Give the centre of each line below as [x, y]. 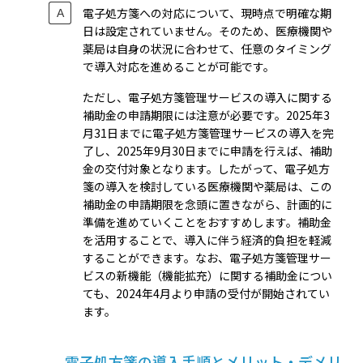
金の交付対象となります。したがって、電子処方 [206, 168]
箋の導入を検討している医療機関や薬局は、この [207, 186]
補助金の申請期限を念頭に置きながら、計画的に [207, 204]
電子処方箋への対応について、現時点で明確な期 [207, 13]
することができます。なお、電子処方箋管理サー [207, 257]
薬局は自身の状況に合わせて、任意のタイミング [207, 48]
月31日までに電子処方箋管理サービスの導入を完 [208, 132]
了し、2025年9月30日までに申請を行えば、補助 [207, 150]
